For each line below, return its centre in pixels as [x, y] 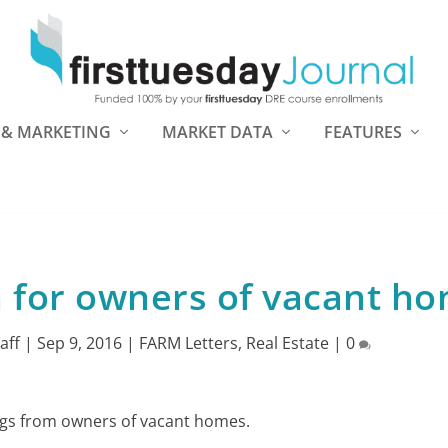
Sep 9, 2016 [79, 343]
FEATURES [363, 132]
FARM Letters [188, 343]
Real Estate [287, 343]
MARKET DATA [217, 132]
